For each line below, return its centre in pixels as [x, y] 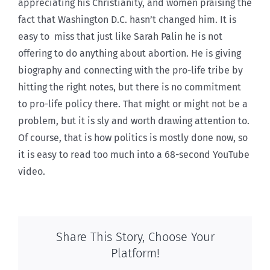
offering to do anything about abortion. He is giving [130, 53]
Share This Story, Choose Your [135, 237]
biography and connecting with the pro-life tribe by [130, 70]
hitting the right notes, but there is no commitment [130, 87]
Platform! [135, 253]
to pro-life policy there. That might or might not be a [133, 104]
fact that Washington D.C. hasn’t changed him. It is [127, 19]
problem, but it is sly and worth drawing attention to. [134, 121]
